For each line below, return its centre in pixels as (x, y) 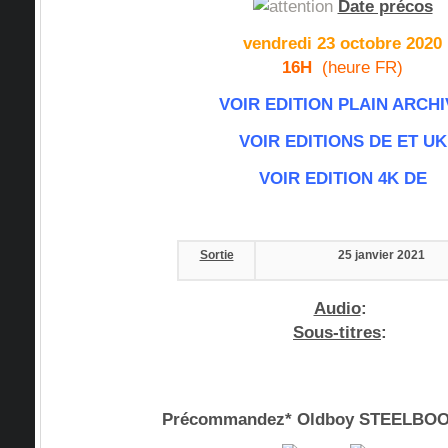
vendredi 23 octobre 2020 (342, 43)
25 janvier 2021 (381, 255)
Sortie (216, 255)
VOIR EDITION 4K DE (342, 178)
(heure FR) (360, 67)
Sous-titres (337, 332)
